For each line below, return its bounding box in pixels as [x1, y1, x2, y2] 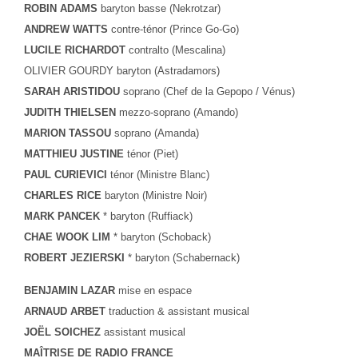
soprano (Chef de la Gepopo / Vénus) [123, 86, 295, 98]
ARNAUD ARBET [24, 304, 109, 317]
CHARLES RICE [24, 189, 101, 202]
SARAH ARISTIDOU [24, 86, 120, 98]
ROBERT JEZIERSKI [24, 252, 125, 265]
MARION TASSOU [24, 127, 111, 140]
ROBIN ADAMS [24, 2, 97, 15]
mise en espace [118, 284, 192, 296]
